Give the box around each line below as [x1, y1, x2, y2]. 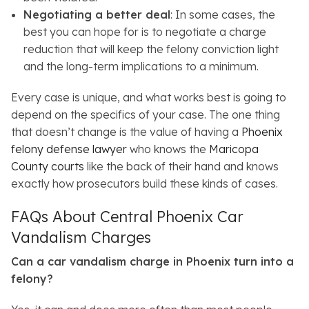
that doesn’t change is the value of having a [11, 125, 241, 139]
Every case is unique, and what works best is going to [11, 90, 286, 105]
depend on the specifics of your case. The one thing [11, 108, 280, 122]
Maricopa [209, 142, 259, 157]
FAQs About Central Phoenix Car [11, 207, 243, 227]
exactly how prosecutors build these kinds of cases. [11, 177, 278, 191]
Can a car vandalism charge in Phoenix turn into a [11, 255, 294, 269]
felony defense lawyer [11, 142, 127, 157]
